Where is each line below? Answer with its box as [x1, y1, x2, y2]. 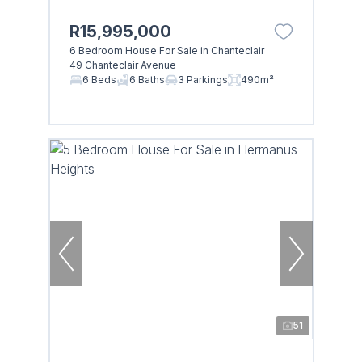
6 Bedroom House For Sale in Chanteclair [69, 44, 264, 57]
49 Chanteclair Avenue [69, 58, 176, 71]
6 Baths [128, 73, 165, 86]
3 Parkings [177, 73, 228, 86]
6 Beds [82, 73, 116, 86]
